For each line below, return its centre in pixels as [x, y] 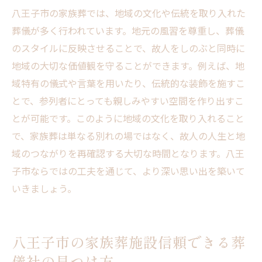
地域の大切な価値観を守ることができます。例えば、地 [128, 66]
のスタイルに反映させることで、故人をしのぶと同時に [128, 48]
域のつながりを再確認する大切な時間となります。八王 [128, 154]
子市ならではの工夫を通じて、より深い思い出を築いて [128, 171]
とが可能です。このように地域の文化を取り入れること [128, 118]
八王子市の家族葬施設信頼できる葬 [129, 242]
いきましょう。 [44, 189]
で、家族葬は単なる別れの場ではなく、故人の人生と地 [128, 136]
